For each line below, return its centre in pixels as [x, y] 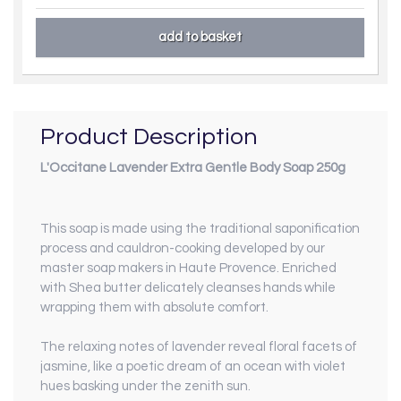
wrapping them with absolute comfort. [154, 308]
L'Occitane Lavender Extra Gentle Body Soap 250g [193, 168]
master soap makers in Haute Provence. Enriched [188, 269]
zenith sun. [218, 387]
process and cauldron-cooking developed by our [183, 249]
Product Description [149, 137]
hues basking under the [112, 387]
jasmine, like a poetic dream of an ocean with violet [193, 367]
